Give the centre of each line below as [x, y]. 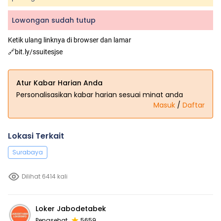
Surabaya [28, 152]
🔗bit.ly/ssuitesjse [35, 52]
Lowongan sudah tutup [54, 20]
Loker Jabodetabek [71, 208]
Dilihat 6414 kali [45, 176]
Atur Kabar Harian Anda [59, 83]
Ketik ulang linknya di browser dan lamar [70, 40]
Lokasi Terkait [36, 136]
